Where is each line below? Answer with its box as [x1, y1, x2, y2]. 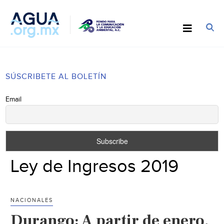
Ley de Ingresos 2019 [10, 155, 179, 177]
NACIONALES [10, 196, 53, 203]
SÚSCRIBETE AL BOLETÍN [5, 71, 107, 81]
